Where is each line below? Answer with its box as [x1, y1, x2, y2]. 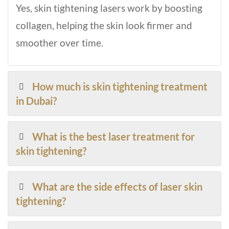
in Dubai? [16, 95, 57, 107]
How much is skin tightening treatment [32, 80, 208, 93]
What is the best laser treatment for [32, 130, 195, 143]
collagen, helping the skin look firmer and [16, 19, 192, 32]
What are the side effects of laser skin [32, 180, 203, 193]
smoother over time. [16, 37, 103, 49]
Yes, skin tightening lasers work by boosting [16, 2, 202, 14]
